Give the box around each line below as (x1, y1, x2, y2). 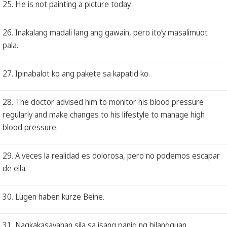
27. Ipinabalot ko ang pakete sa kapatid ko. (3, 67, 150, 79)
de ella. (3, 162, 27, 174)
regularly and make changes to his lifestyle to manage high (3, 108, 205, 120)
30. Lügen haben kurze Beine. (3, 191, 104, 202)
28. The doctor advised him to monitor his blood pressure (3, 96, 204, 107)
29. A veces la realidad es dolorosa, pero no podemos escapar (3, 149, 220, 161)
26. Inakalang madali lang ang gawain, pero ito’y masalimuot (3, 26, 208, 38)
